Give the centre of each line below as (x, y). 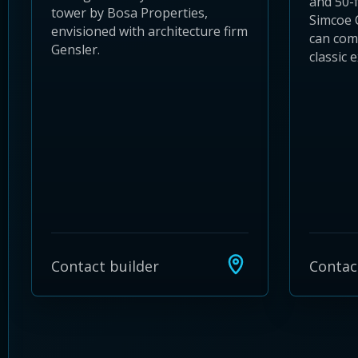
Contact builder (105, 266)
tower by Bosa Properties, (129, 12)
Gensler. (76, 49)
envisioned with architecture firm (149, 31)
